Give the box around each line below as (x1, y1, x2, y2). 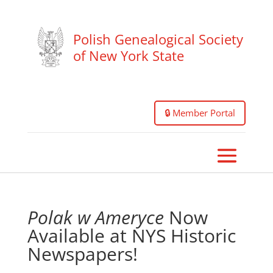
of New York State (73, 46, 184, 65)
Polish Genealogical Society (73, 29, 243, 48)
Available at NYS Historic (27, 223, 236, 248)
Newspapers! (27, 241, 138, 266)
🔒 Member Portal (165, 107, 236, 119)
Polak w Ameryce (27, 205, 164, 230)
